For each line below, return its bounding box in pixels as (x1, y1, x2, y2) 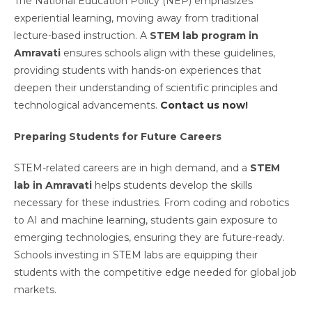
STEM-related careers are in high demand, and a (14, 162, 250, 175)
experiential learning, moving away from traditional (14, 12, 258, 25)
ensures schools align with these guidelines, (61, 47, 275, 60)
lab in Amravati (14, 179, 92, 192)
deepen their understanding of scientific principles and (14, 81, 278, 95)
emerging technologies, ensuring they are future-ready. (14, 231, 285, 244)
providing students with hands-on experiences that (14, 64, 261, 77)
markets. (14, 283, 59, 297)
